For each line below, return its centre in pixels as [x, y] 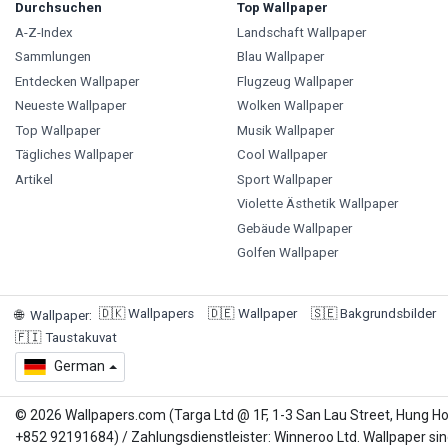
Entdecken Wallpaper [77, 81]
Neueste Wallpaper [70, 106]
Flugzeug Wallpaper [294, 81]
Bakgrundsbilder [388, 313]
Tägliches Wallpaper [74, 155]
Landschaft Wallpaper [301, 32]
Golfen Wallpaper [287, 253]
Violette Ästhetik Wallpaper [317, 204]
